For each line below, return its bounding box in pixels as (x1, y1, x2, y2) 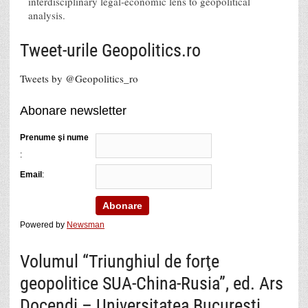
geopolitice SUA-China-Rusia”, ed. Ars (20, 272, 283, 294)
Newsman (67, 219, 104, 230)
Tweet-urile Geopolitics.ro (20, 39, 201, 60)
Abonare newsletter (20, 103, 126, 118)
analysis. (28, 8, 65, 22)
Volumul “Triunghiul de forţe (20, 250, 219, 272)
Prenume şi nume (20, 132, 89, 142)
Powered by (20, 219, 67, 230)
